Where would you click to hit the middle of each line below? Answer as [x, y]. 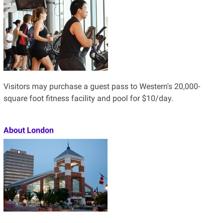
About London [28, 130]
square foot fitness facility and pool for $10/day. [88, 98]
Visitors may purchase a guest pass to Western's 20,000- [102, 86]
